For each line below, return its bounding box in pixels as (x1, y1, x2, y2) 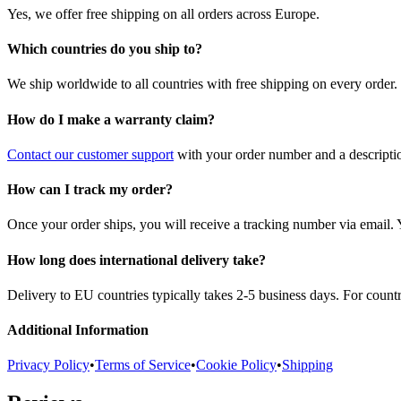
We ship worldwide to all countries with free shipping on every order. (7, 76, 397, 92)
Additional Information (7, 322, 149, 338)
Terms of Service (95, 357, 191, 373)
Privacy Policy (7, 357, 90, 373)
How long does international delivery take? (7, 252, 266, 268)
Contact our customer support (7, 146, 174, 162)
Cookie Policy (196, 357, 277, 373)
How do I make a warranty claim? (7, 111, 215, 127)
